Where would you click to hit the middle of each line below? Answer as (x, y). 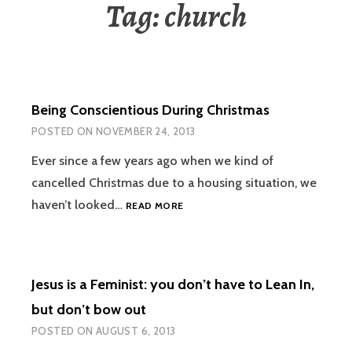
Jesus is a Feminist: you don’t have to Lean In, (173, 285)
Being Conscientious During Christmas (150, 110)
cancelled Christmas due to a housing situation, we (174, 183)
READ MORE (155, 206)
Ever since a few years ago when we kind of (152, 161)
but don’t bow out (89, 310)
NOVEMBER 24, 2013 (145, 132)
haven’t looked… (79, 205)
